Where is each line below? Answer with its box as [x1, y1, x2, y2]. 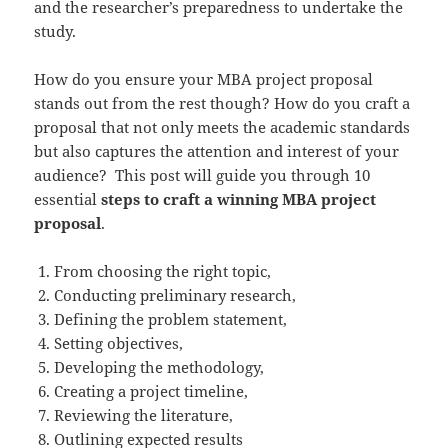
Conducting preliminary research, [54, 284, 297, 305]
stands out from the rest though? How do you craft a [34, 92, 411, 113]
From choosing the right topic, [54, 260, 272, 281]
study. [34, 20, 77, 41]
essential [34, 188, 102, 209]
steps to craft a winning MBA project [101, 188, 377, 209]
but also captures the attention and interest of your [34, 140, 400, 161]
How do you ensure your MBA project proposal [34, 68, 374, 89]
